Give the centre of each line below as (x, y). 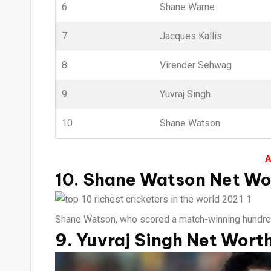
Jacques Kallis (191, 36)
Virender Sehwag (196, 65)
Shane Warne (187, 7)
